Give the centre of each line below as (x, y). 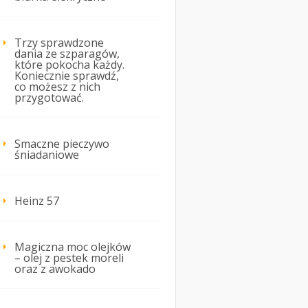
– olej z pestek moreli (69, 258)
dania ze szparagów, (67, 54)
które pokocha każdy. (69, 65)
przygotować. (49, 98)
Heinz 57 (37, 201)
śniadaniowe (47, 155)
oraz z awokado (55, 269)
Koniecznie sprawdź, (67, 76)
